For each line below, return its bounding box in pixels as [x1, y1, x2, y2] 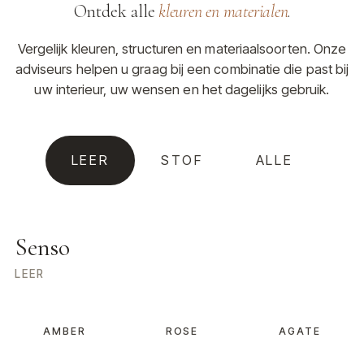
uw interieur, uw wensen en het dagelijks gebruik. [34, 80, 330, 97]
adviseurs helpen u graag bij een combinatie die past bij [15, 60, 349, 77]
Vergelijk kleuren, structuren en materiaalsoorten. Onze [17, 40, 347, 57]
